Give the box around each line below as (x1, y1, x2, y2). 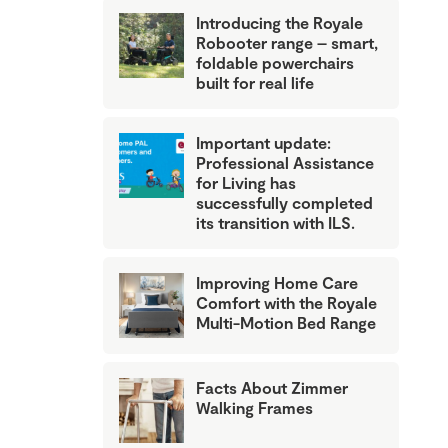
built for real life (196, 73, 314, 93)
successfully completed (196, 193, 373, 213)
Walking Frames (196, 398, 313, 418)
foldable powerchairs (196, 53, 354, 73)
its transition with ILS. (196, 213, 355, 233)
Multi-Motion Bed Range (196, 313, 376, 333)
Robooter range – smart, (196, 33, 378, 53)
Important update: (196, 133, 331, 153)
